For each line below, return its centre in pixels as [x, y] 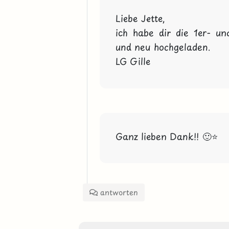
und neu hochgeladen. [163, 47]
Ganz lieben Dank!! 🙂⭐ [166, 136]
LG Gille [133, 61]
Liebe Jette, [140, 18]
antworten [118, 192]
